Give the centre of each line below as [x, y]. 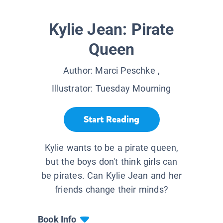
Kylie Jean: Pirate [111, 30]
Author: [79, 71]
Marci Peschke [125, 71]
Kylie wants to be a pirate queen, [111, 148]
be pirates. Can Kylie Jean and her [111, 176]
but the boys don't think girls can [111, 162]
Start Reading [111, 119]
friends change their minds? [111, 190]
